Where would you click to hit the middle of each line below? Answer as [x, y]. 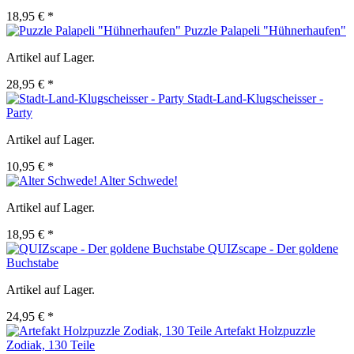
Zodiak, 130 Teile [51, 345]
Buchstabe [32, 263]
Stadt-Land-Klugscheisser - [255, 99]
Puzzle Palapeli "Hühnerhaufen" [265, 31]
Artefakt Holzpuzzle [265, 331]
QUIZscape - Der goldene [273, 249]
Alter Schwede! [139, 181]
